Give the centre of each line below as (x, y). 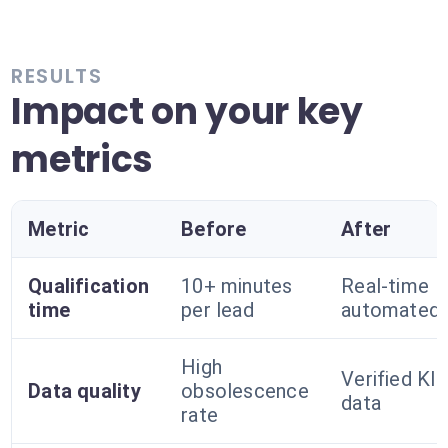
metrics (82, 159)
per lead (217, 310)
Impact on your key (187, 111)
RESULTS (57, 76)
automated (391, 310)
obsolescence (245, 391)
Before (214, 229)
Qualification (88, 286)
